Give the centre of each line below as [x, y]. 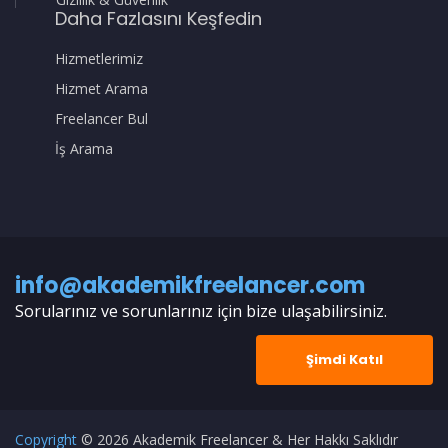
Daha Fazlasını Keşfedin [158, 18]
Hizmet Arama [101, 88]
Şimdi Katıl [344, 359]
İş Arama [84, 148]
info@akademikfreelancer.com [190, 285]
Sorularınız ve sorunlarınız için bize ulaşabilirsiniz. [201, 310]
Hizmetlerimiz [99, 58]
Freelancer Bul [101, 118]
